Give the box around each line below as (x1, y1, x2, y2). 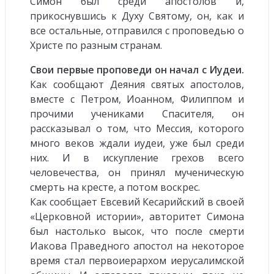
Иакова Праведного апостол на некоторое (30, 239, 244, 253)
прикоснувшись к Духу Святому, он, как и (30, 9, 244, 23)
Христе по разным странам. (30, 38, 162, 52)
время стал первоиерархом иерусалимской (30, 253, 244, 267)
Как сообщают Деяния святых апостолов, (30, 77, 244, 91)
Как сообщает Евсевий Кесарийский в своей (30, 194, 244, 209)
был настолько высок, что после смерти (30, 224, 244, 238)
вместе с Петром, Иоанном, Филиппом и (30, 92, 244, 106)
